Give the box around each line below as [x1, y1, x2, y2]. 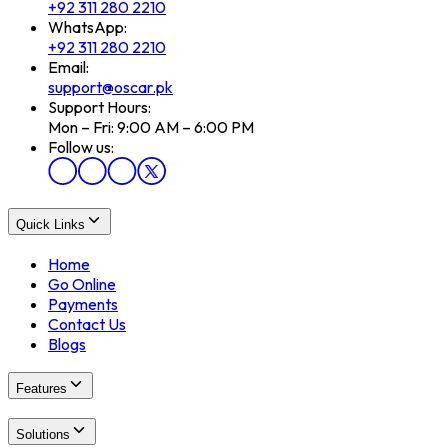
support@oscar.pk [48, 77, 173, 98]
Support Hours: [48, 97, 151, 118]
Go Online [48, 273, 116, 294]
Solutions [16, 427, 70, 443]
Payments [48, 293, 118, 314]
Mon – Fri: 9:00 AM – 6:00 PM [48, 117, 254, 138]
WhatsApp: [48, 17, 127, 38]
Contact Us [48, 313, 126, 334]
